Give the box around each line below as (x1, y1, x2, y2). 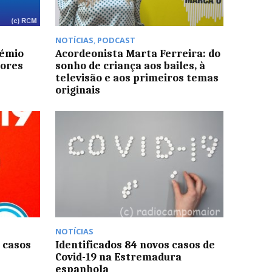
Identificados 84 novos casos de (55, 238, 215, 251)
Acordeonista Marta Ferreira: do (55, 47, 220, 60)
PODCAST (97, 35, 135, 46)
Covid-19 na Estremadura (55, 250, 182, 263)
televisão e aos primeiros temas (55, 72, 219, 84)
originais (55, 84, 100, 97)
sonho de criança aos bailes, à (55, 59, 205, 72)
